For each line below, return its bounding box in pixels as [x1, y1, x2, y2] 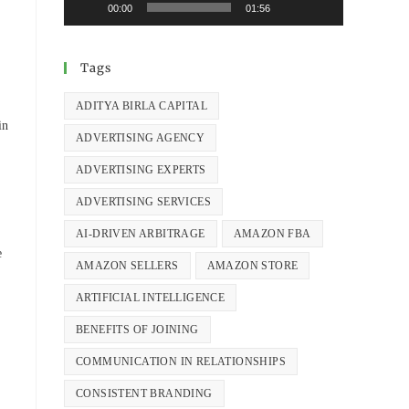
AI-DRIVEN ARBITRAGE [76, 227, 205, 241]
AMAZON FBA [233, 227, 311, 241]
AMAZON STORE [206, 259, 299, 273]
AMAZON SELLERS [76, 259, 179, 273]
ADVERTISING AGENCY [76, 131, 205, 145]
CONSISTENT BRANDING [76, 387, 213, 401]
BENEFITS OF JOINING [76, 323, 199, 337]
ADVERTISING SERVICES [76, 195, 211, 209]
